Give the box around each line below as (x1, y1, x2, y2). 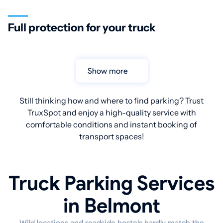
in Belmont (63, 194, 160, 218)
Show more (92, 66, 128, 76)
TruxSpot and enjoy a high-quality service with (27, 108, 196, 118)
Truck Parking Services (8, 171, 215, 196)
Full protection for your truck (8, 21, 156, 35)
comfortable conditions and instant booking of (26, 119, 197, 130)
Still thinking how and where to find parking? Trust (19, 96, 204, 106)
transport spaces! (79, 131, 144, 142)
